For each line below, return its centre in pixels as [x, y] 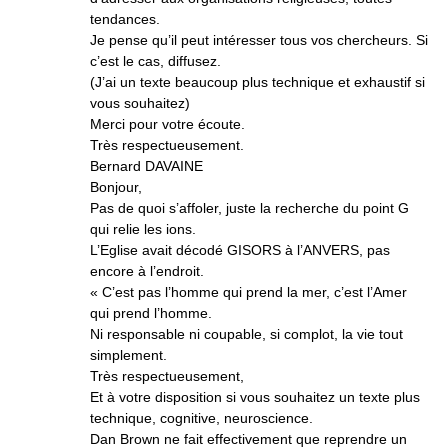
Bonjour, [116, 187]
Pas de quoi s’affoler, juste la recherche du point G [249, 208]
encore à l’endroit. [147, 271]
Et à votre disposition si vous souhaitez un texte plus [255, 397]
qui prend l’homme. [151, 313]
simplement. [128, 355]
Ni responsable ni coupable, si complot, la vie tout [246, 334]
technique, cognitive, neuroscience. [201, 418]
